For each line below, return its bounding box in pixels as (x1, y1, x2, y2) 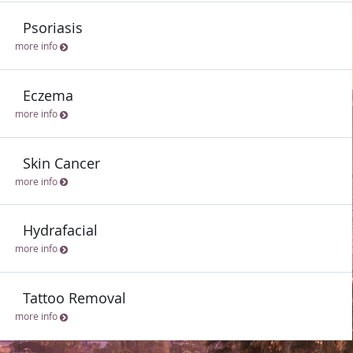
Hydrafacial (23, 221, 98, 240)
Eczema (23, 85, 73, 105)
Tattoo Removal (23, 288, 126, 308)
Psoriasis (23, 17, 83, 37)
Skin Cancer (23, 153, 100, 173)
